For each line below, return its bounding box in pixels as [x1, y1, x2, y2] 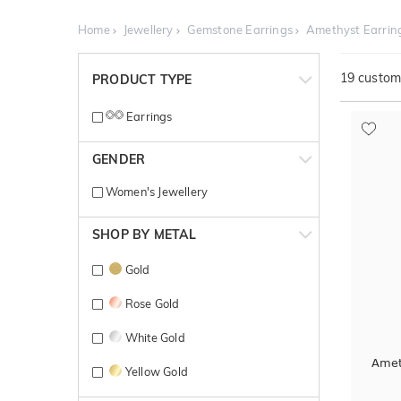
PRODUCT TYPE [92, 72, 192, 89]
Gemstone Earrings [186, 22, 294, 38]
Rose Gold [124, 295, 180, 311]
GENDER [92, 150, 146, 167]
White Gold [124, 329, 185, 345]
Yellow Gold [124, 363, 188, 379]
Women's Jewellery [102, 183, 209, 199]
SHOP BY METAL [92, 226, 197, 243]
